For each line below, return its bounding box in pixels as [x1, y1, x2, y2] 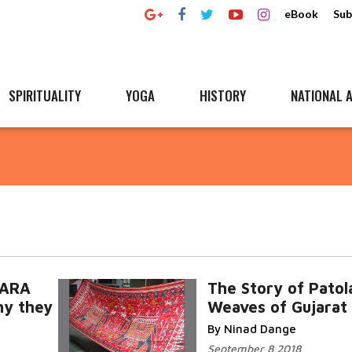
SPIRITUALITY [9, 86, 81, 105]
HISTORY [200, 86, 246, 105]
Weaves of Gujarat [207, 298, 347, 316]
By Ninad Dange [207, 322, 296, 335]
